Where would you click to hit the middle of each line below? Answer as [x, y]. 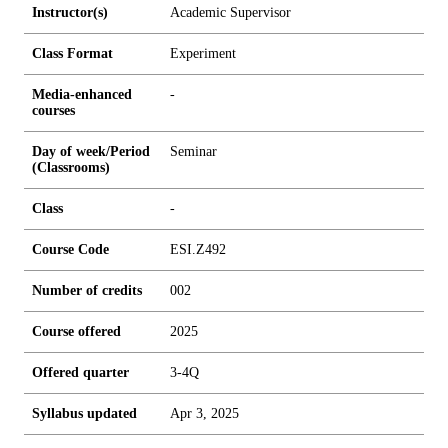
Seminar [193, 151]
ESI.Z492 [198, 249]
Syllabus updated [84, 413]
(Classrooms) [71, 167]
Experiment [203, 53]
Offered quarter [80, 372]
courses [53, 110]
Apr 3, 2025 [204, 413]
